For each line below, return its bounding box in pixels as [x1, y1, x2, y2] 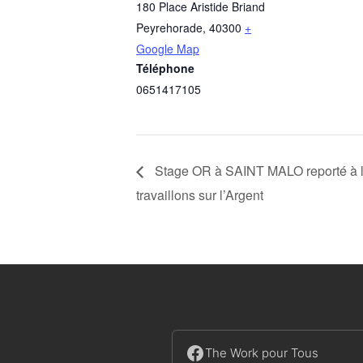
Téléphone [136, 60, 194, 76]
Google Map [136, 41, 199, 57]
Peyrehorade [136, 19, 203, 36]
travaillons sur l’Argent [136, 185, 263, 204]
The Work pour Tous [205, 345, 318, 361]
